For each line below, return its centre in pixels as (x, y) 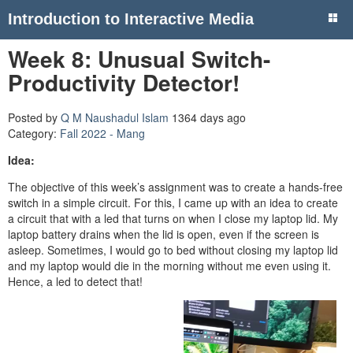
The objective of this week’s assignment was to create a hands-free (175, 186)
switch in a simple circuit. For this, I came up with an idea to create (173, 202)
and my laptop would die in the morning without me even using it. (169, 265)
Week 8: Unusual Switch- (139, 59)
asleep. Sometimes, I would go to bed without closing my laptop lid (173, 249)
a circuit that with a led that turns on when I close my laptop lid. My (173, 218)
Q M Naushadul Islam (115, 117)
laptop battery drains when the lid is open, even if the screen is (163, 234)
